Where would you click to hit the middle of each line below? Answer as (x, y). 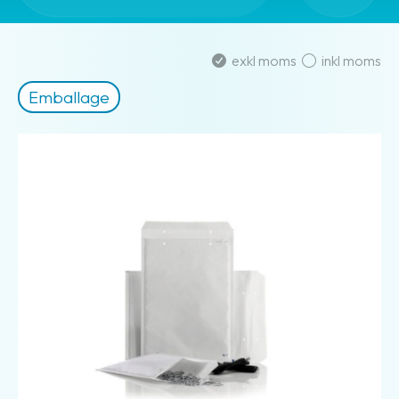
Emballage (69, 97)
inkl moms (349, 60)
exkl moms (264, 60)
